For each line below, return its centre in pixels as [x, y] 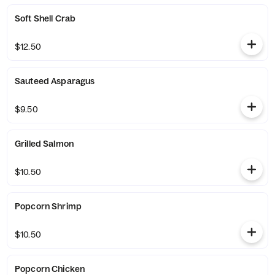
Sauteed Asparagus [55, 81]
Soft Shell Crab [45, 18]
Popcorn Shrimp [48, 206]
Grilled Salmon [44, 144]
